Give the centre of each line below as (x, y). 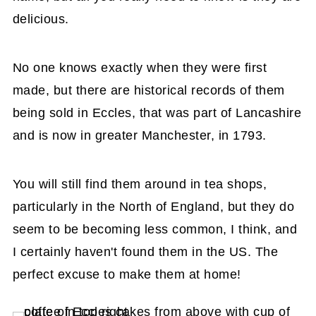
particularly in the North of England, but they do (153, 206)
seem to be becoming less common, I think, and (155, 229)
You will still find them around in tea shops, (140, 184)
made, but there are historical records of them (148, 90)
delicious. (41, 19)
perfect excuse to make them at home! (127, 274)
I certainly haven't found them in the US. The (145, 251)
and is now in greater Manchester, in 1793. (139, 135)
